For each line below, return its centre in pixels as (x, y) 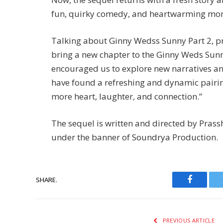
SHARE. (47, 179)
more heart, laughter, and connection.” (127, 96)
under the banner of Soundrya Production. (135, 137)
